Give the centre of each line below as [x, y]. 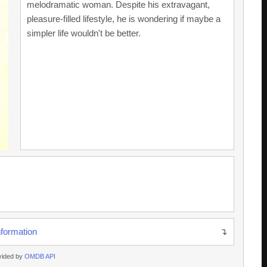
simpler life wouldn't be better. [84, 33]
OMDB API [40, 257]
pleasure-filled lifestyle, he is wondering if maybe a [124, 19]
